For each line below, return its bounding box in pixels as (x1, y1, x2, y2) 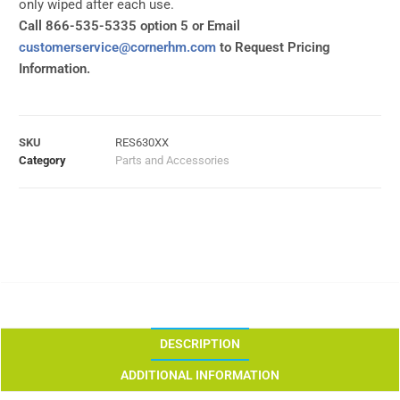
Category (19, 154, 66, 168)
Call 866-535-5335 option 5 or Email (19, 18, 240, 35)
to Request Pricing (216, 39, 330, 56)
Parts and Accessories (115, 154, 229, 168)
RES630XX (115, 136, 169, 150)
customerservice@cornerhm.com (19, 39, 216, 56)
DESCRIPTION (160, 337, 240, 352)
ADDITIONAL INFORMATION (121, 368, 279, 383)
